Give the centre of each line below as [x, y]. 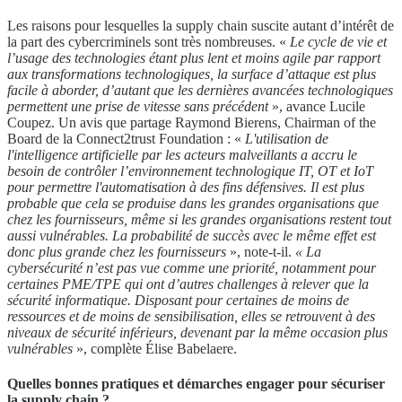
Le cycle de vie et [338, 41]
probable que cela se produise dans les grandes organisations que [193, 203]
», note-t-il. [261, 251]
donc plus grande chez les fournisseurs [117, 251]
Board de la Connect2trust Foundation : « [126, 138]
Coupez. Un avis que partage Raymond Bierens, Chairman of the [192, 122]
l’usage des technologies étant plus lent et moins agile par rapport [194, 57]
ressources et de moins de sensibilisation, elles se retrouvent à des [191, 316]
